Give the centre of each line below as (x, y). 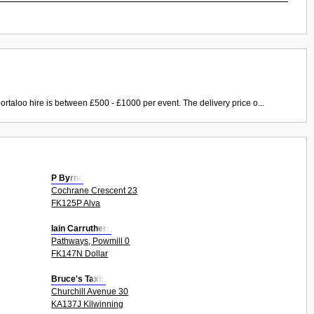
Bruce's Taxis (79, 279)
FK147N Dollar (80, 253)
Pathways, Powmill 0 (91, 241)
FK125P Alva (76, 203)
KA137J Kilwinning (88, 304)
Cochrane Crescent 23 (95, 190)
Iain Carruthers (82, 228)
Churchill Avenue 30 (90, 291)
